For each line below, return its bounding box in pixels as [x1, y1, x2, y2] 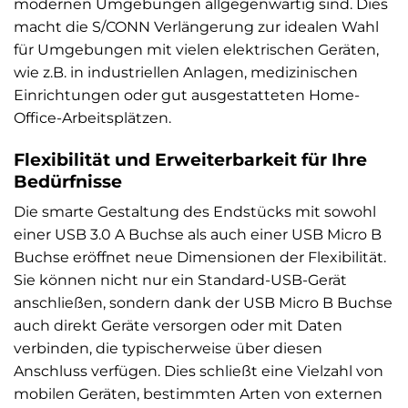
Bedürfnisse [14, 169, 122, 192]
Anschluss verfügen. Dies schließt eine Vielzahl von [14, 362, 383, 381]
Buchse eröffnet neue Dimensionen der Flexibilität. [14, 249, 386, 267]
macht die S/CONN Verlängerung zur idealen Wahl [14, 17, 379, 36]
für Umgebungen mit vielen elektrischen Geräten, [14, 40, 379, 58]
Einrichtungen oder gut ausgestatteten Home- [14, 86, 360, 104]
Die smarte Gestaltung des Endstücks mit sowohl [14, 203, 376, 221]
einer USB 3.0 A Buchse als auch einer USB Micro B [14, 226, 382, 244]
